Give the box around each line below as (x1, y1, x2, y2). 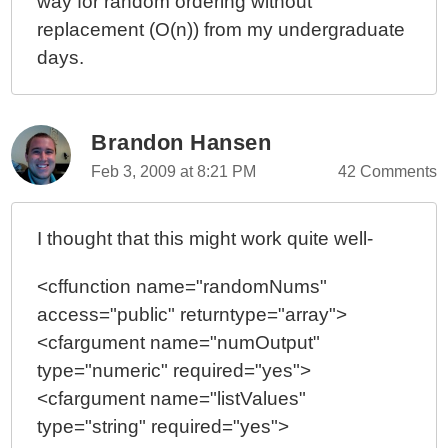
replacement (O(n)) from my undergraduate (37, 19, 406, 40)
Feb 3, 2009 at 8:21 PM (91, 163, 257, 180)
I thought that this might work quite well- (37, 228, 374, 249)
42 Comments (337, 163, 437, 180)
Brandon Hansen (91, 130, 272, 155)
